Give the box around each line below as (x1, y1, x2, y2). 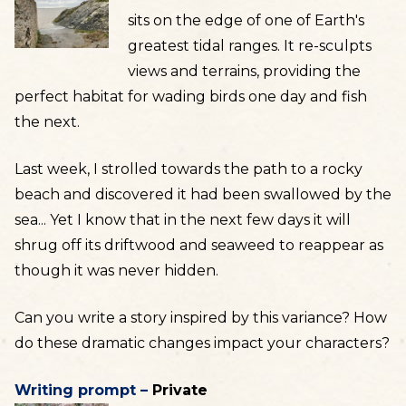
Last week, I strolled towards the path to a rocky (14, 160, 362, 178)
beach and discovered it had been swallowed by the (14, 186, 391, 203)
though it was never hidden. (14, 262, 218, 279)
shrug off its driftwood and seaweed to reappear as (14, 237, 383, 254)
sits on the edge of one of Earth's (127, 12, 364, 29)
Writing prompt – (14, 382, 152, 399)
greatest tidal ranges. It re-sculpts (127, 37, 372, 54)
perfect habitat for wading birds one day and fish (14, 88, 367, 105)
